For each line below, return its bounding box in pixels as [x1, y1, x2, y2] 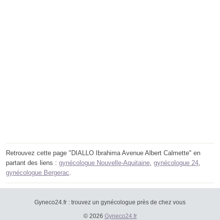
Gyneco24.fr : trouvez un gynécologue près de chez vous [34, 199, 186, 206]
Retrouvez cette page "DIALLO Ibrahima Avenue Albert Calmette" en [6, 149, 200, 157]
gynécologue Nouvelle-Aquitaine [59, 159, 150, 167]
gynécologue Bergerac [6, 169, 69, 177]
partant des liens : [6, 159, 59, 167]
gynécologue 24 [154, 159, 198, 167]
